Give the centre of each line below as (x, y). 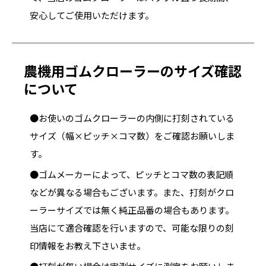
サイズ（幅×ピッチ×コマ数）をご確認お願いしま (132, 135)
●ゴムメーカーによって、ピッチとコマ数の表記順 (132, 174)
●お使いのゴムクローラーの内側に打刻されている (132, 118)
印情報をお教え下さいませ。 (88, 245)
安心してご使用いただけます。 (92, 15)
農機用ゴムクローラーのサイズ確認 (133, 70)
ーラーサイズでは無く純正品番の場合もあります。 (132, 210)
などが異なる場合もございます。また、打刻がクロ (132, 192)
